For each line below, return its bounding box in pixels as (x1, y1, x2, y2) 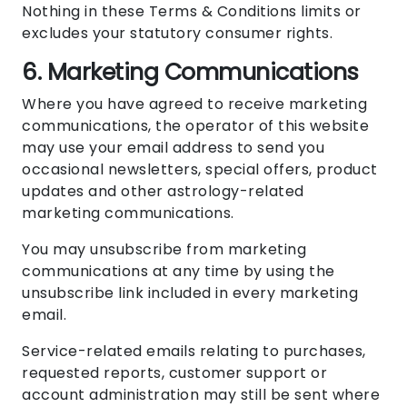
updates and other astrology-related (22, 181, 304, 203)
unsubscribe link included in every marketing (22, 283, 358, 304)
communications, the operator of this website (22, 115, 369, 137)
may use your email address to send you (22, 137, 324, 159)
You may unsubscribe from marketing (22, 239, 306, 261)
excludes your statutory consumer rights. (22, 23, 333, 45)
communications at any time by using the (22, 261, 335, 283)
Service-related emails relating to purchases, (22, 341, 366, 362)
